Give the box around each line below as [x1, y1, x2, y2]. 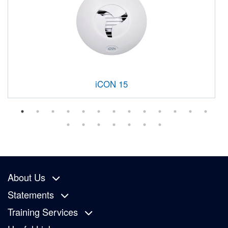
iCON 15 [95, 77, 128, 90]
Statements [8, 187, 54, 201]
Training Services [8, 205, 78, 218]
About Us [8, 170, 45, 184]
